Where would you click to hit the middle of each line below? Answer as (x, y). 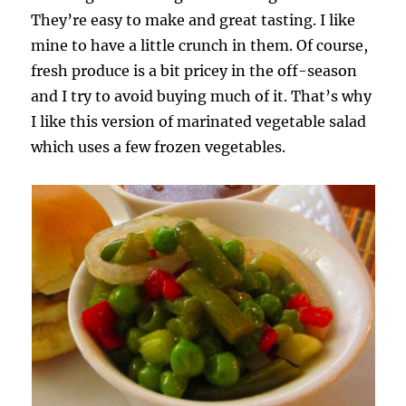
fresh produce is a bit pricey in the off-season (194, 70)
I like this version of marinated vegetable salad (199, 121)
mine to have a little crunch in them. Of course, (200, 45)
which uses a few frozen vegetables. (159, 146)
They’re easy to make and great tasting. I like (193, 19)
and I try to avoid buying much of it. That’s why (202, 96)
